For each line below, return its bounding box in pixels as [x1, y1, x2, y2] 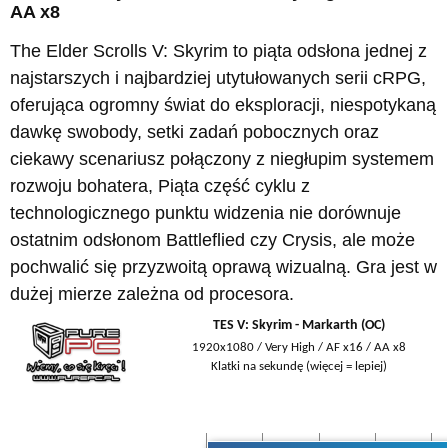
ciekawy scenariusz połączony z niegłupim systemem [10, 149, 434, 170]
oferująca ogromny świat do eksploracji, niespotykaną [10, 95, 436, 116]
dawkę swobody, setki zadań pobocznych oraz [10, 122, 379, 143]
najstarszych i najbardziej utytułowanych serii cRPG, [10, 68, 426, 89]
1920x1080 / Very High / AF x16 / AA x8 [192, 341, 406, 355]
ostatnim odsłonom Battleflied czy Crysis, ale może [10, 230, 415, 251]
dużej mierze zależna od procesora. [10, 284, 294, 305]
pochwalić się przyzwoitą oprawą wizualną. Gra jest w [10, 257, 437, 278]
